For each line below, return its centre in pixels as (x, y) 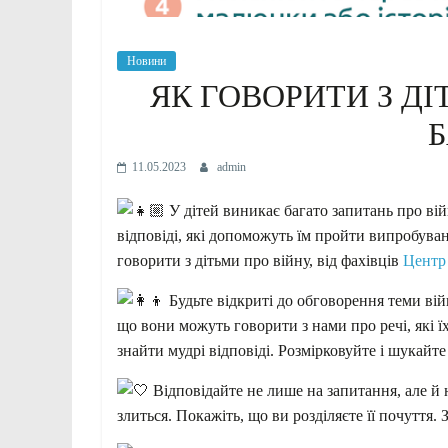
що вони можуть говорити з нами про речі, (266, 325)
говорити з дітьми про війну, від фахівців (260, 260)
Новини (146, 60)
